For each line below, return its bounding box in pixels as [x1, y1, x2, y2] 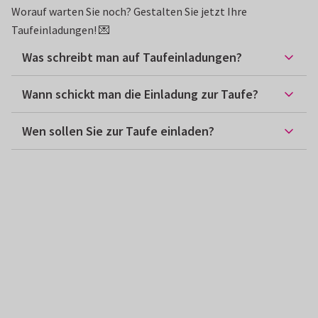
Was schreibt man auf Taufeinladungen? [22, 49, 242, 65]
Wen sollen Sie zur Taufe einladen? [22, 123, 214, 139]
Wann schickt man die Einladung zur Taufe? [22, 86, 258, 102]
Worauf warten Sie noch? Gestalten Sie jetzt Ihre [11, 4, 247, 18]
